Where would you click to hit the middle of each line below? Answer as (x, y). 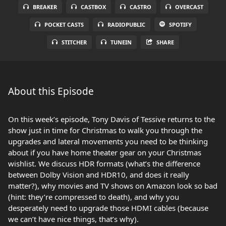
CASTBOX (93, 7)
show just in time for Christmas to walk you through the (105, 130)
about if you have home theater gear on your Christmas (105, 152)
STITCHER (74, 42)
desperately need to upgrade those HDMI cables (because (108, 208)
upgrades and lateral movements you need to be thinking (108, 141)
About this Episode (51, 91)
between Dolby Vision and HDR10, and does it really (99, 175)
